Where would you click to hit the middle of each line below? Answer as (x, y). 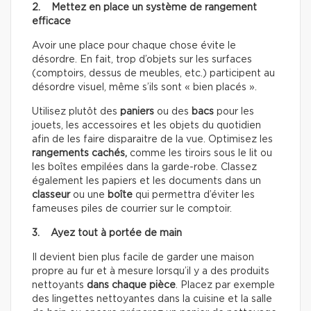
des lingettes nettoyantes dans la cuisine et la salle (152, 300)
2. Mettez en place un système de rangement (144, 8)
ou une (89, 195)
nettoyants (59, 286)
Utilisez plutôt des (76, 112)
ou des (173, 112)
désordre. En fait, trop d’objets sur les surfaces (142, 60)
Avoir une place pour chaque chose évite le (134, 46)
